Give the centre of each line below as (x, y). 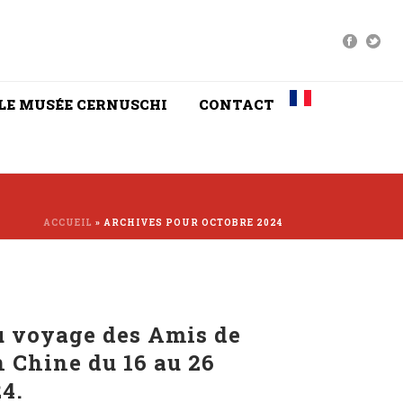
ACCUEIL (68, 223)
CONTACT (237, 104)
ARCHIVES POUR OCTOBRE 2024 (193, 223)
